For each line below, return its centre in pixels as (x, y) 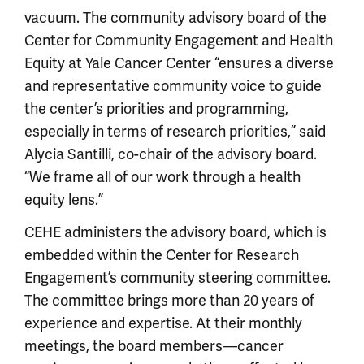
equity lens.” (64, 199)
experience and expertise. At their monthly (163, 323)
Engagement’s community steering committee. (178, 277)
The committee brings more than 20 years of (169, 300)
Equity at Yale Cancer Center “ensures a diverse (179, 63)
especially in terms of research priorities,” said (175, 131)
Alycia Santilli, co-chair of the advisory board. (171, 154)
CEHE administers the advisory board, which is (175, 232)
